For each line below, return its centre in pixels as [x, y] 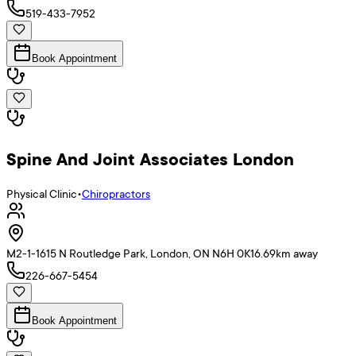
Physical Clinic [42, 194]
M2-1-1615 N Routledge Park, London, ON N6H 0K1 [130, 253]
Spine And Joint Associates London [150, 159]
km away [297, 253]
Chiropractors [116, 194]
